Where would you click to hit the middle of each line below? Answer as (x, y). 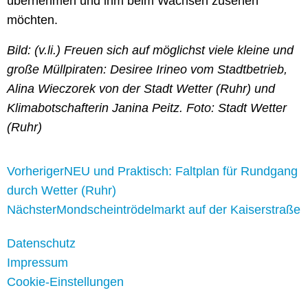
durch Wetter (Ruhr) (62, 191)
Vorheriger (35, 172)
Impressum (37, 263)
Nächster (32, 210)
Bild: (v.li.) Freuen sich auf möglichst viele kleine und (150, 51)
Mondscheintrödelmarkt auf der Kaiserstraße (178, 210)
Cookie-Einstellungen (65, 282)
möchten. (32, 20)
